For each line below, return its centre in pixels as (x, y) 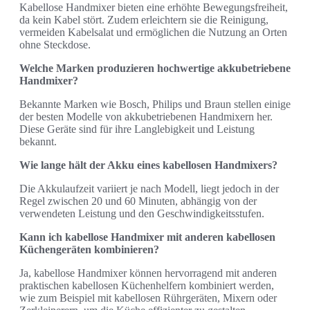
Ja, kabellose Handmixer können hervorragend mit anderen (148, 273)
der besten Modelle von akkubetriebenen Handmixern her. (146, 116)
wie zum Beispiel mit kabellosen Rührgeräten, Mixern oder (148, 298)
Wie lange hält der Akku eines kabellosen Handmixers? (148, 165)
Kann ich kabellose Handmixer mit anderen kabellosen (147, 237)
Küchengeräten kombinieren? (89, 249)
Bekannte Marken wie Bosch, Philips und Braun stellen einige (155, 104)
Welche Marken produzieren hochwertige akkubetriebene (155, 68)
